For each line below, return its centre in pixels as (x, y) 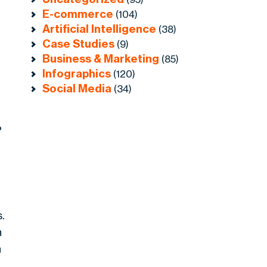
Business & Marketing (101, 59)
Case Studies (79, 44)
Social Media (77, 89)
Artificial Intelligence (100, 29)
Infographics (77, 74)
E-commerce (78, 14)
